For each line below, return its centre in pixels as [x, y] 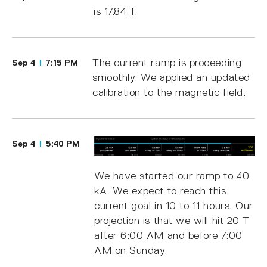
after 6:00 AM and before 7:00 [168, 235]
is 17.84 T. [116, 11]
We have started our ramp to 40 [172, 176]
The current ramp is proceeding [167, 62]
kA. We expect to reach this [160, 190]
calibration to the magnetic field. [169, 92]
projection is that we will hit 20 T [172, 220]
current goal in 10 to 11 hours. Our [174, 205]
